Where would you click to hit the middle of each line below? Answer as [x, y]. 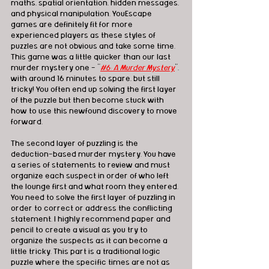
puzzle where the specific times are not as [91, 263]
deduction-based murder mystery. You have [94, 155]
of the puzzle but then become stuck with [88, 101]
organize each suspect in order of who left [91, 176]
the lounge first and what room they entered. [95, 187]
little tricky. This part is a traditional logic [86, 252]
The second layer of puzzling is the [75, 144]
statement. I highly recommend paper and [92, 219]
